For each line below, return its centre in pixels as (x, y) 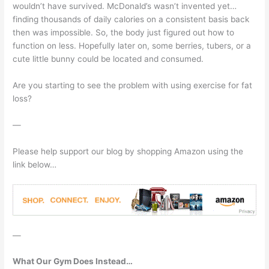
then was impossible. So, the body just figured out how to (124, 33)
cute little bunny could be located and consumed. (108, 59)
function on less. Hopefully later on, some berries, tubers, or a (132, 46)
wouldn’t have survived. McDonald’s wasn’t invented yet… (125, 6)
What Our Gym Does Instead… (73, 261)
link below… (35, 164)
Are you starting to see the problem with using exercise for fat (133, 86)
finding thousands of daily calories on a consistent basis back (131, 20)
